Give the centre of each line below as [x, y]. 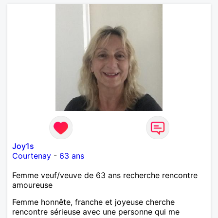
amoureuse [32, 185]
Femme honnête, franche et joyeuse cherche [93, 202]
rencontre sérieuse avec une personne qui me [96, 211]
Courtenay [32, 155]
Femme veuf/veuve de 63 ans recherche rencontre [105, 175]
